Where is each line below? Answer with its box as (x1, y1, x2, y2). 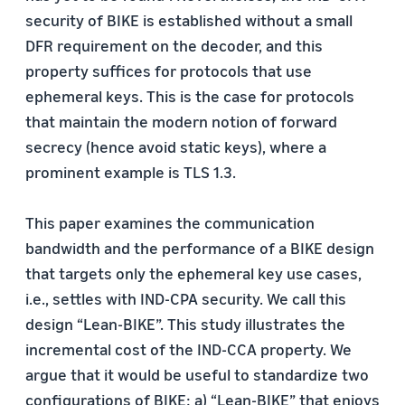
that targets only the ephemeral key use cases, (25, 263, 362, 283)
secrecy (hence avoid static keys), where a (25, 137, 326, 156)
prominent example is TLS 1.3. (25, 162, 236, 182)
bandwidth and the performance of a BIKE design (25, 238, 374, 258)
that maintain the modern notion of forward (25, 111, 337, 131)
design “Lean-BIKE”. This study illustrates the (25, 314, 345, 334)
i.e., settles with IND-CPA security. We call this (25, 288, 346, 308)
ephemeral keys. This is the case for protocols (25, 86, 354, 106)
